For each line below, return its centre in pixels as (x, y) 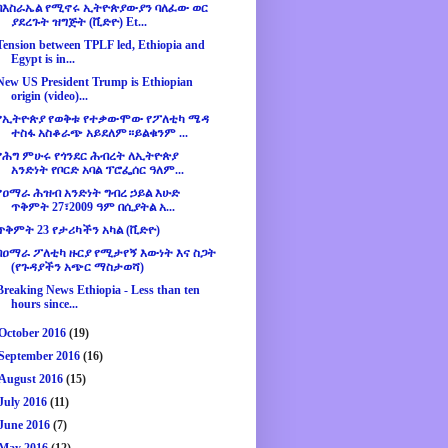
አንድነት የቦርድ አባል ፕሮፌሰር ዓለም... (97, 170)
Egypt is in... (42, 59)
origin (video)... (49, 96)
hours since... (44, 304)
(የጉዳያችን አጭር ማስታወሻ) (77, 267)
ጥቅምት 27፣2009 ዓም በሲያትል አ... (92, 207)
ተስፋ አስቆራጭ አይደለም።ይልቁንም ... (99, 133)
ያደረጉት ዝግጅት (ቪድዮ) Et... (78, 22)
